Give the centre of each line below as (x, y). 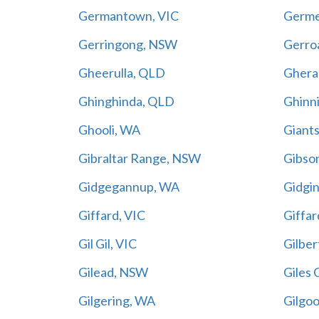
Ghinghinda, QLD (126, 101)
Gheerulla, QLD (121, 72)
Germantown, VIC (128, 15)
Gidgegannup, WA (129, 186)
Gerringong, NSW (127, 44)
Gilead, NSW (113, 272)
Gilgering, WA (116, 300)
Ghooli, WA (109, 129)
